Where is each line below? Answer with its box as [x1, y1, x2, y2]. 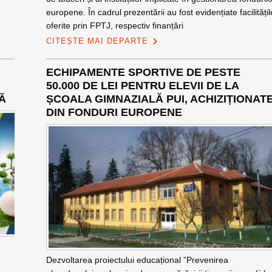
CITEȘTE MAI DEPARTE [46, 36, 148, 46]
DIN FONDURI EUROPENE [46, 106, 182, 118]
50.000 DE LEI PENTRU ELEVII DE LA [46, 80, 239, 92]
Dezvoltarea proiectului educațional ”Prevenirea [46, 255, 228, 265]
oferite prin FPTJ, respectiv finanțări [46, 21, 183, 30]
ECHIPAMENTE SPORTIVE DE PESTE [46, 66, 240, 78]
